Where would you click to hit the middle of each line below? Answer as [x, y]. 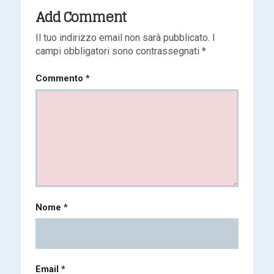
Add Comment [80, 17]
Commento [60, 78]
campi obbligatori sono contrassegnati [118, 51]
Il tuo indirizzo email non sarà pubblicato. [122, 37]
